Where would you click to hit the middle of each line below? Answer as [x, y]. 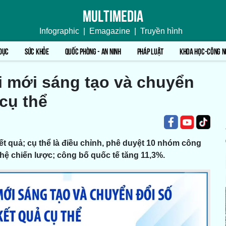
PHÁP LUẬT [150, 50]
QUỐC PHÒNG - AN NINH [93, 50]
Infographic [59, 31]
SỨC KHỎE [37, 50]
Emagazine [110, 31]
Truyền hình [161, 31]
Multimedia [113, 15]
